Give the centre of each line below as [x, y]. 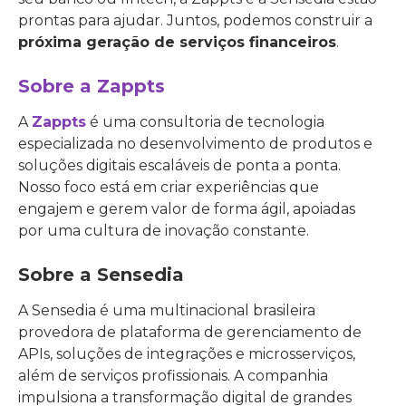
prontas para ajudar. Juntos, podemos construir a [195, 20]
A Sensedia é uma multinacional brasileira [167, 310]
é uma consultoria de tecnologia [205, 122]
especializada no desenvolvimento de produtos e [195, 144]
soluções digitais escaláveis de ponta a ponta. [179, 165]
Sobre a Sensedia [101, 275]
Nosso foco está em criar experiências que [169, 187]
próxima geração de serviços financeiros [177, 42]
